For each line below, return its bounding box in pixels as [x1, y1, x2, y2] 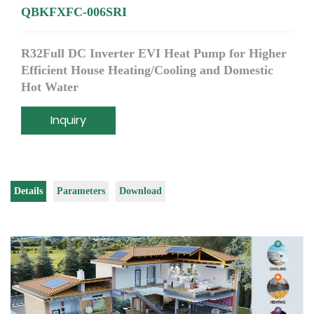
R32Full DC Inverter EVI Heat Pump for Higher [21, 46, 287, 61]
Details [14, 186, 43, 197]
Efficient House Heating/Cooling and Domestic [21, 63, 273, 78]
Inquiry [50, 112, 86, 129]
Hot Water [21, 80, 78, 95]
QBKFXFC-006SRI [21, 5, 127, 20]
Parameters [57, 186, 105, 197]
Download [119, 186, 162, 197]
